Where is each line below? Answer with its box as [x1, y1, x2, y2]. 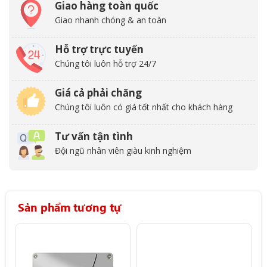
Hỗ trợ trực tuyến [55, 42, 144, 56]
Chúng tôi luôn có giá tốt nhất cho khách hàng [55, 101, 232, 113]
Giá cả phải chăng [55, 85, 142, 100]
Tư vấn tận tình [55, 129, 133, 143]
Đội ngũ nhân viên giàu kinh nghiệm [55, 144, 191, 156]
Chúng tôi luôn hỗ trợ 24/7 [55, 57, 156, 69]
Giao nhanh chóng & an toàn [55, 14, 166, 26]
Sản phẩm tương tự [17, 198, 122, 215]
